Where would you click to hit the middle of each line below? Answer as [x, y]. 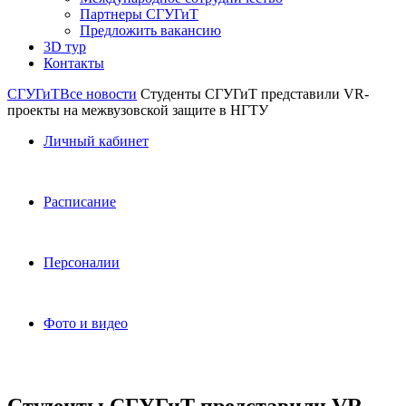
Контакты [74, 63]
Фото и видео [86, 323]
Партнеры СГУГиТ [139, 14]
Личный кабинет [96, 141]
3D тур [65, 47]
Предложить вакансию [150, 30]
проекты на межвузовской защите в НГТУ [138, 110]
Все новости [98, 94]
